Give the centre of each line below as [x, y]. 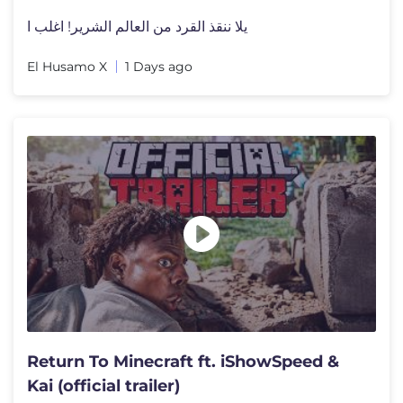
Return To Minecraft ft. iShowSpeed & [183, 362]
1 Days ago [159, 66]
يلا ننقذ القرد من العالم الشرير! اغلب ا [137, 26]
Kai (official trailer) [103, 386]
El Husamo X [67, 66]
